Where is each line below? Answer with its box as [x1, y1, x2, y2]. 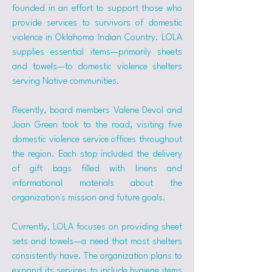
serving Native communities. [12, 77, 120, 86]
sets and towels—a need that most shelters [12, 237, 182, 246]
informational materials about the [12, 179, 182, 188]
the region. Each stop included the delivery [12, 150, 182, 159]
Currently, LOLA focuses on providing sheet [12, 223, 182, 232]
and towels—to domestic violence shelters [12, 63, 182, 72]
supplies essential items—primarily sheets [12, 48, 182, 57]
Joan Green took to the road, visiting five [12, 121, 182, 130]
